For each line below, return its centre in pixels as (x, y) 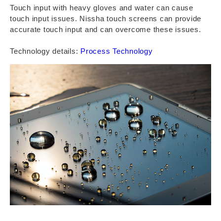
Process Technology (117, 51)
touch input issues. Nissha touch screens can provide (106, 18)
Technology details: (45, 51)
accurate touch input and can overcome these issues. (106, 29)
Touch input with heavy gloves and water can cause (102, 8)
